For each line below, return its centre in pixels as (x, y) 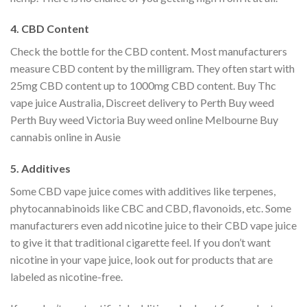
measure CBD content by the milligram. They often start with (152, 69)
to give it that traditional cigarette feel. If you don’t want (140, 243)
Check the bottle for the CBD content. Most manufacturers (149, 51)
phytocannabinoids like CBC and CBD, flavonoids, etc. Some (151, 208)
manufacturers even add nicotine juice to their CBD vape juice (153, 225)
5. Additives (40, 169)
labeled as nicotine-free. (66, 277)
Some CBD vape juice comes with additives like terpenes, (143, 191)
